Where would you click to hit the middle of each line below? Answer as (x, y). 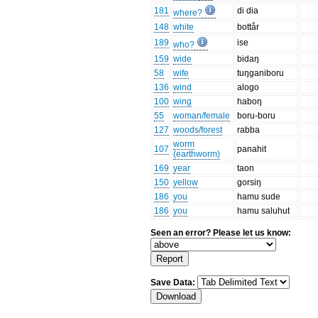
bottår (248, 27)
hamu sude (259, 197)
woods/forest (198, 130)
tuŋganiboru (261, 73)
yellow (186, 183)
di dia (248, 11)
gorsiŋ (250, 183)
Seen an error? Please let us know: (221, 233)
